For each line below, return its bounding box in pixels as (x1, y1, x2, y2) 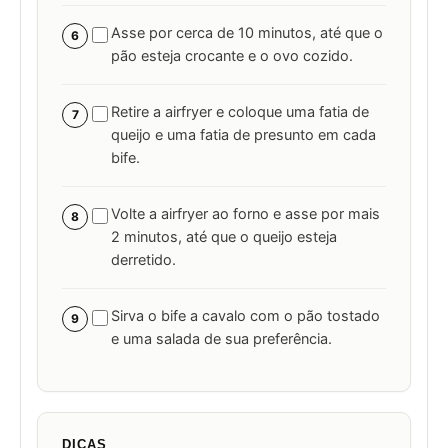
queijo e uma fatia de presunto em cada (111, 126, 376, 145)
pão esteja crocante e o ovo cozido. (111, 47, 353, 66)
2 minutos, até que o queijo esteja (111, 228, 337, 247)
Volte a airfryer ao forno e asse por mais (111, 205, 380, 224)
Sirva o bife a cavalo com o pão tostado (111, 307, 380, 326)
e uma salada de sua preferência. (111, 330, 332, 349)
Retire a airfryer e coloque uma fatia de (111, 103, 369, 122)
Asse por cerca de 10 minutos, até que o (111, 24, 383, 43)
